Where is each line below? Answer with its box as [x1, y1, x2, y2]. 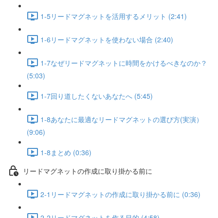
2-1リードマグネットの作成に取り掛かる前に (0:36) [40, 189, 200, 199]
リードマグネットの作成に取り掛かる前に [23, 165, 152, 176]
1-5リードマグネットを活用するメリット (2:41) [40, 11, 187, 21]
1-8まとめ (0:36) [40, 147, 91, 157]
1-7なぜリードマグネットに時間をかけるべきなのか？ [40, 57, 207, 68]
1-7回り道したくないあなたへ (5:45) [40, 91, 153, 101]
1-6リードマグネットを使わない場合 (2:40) [40, 34, 173, 44]
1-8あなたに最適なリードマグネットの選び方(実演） [40, 114, 203, 124]
